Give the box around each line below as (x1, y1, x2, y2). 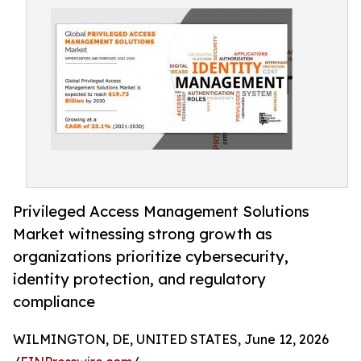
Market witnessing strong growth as (13, 225, 272, 243)
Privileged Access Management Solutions (13, 202, 309, 221)
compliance (13, 293, 95, 311)
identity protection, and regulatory (13, 270, 266, 288)
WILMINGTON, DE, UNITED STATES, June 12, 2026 (13, 331, 329, 348)
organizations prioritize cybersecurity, (13, 247, 288, 266)
